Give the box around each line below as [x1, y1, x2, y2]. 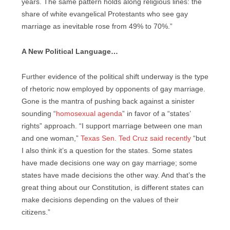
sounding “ [22, 109, 56, 118]
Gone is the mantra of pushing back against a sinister [22, 97, 195, 105]
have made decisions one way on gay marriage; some [22, 159, 197, 167]
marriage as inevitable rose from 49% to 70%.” [22, 23, 172, 31]
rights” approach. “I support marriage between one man [22, 122, 202, 130]
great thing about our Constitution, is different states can [22, 183, 204, 191]
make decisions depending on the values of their [22, 196, 179, 204]
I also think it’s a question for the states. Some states [22, 146, 193, 155]
